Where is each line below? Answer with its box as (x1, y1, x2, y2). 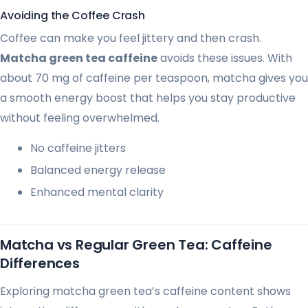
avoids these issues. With (157, 50, 292, 67)
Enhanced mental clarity (30, 184, 164, 201)
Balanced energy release (30, 162, 166, 179)
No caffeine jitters (30, 140, 126, 157)
